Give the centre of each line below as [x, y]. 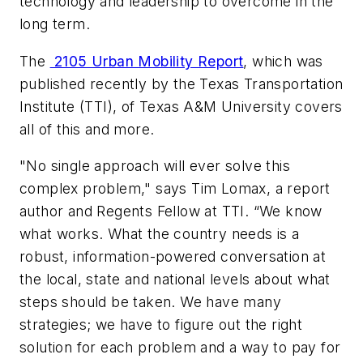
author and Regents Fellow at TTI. [135, 211]
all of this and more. [87, 129]
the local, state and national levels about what [175, 280]
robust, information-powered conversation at [173, 257]
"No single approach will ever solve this [155, 166]
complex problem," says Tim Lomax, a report [175, 189]
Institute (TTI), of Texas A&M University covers [181, 106]
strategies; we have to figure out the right [161, 325]
